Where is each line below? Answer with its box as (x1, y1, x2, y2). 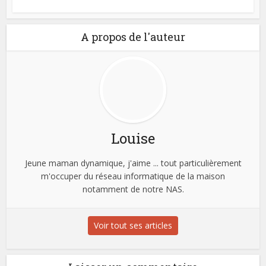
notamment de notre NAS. (82, 183, 184, 195)
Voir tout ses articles (94, 219, 172, 231)
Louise (111, 128, 155, 148)
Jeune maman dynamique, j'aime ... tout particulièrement (24, 157, 242, 169)
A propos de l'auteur (81, 29, 185, 44)
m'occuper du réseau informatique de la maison (41, 170, 225, 182)
